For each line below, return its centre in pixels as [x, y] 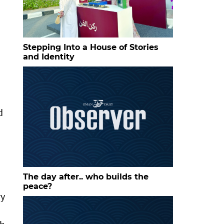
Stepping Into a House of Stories [91, 47]
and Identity [49, 56]
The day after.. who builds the [86, 176]
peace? [37, 186]
